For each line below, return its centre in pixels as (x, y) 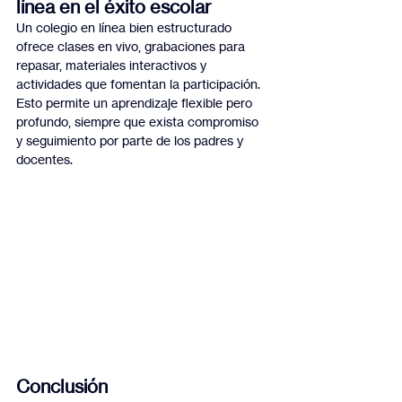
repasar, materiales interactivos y (113, 66)
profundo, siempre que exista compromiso (139, 122)
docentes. (44, 160)
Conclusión (62, 386)
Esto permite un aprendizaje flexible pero (136, 103)
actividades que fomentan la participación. (140, 84)
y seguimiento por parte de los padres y (131, 141)
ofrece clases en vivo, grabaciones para (132, 47)
